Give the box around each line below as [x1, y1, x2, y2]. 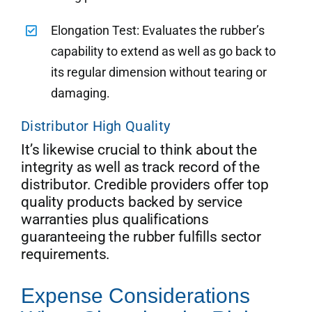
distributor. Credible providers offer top [20, 175, 269, 193]
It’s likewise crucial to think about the [20, 141, 257, 158]
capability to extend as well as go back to [51, 43, 276, 58]
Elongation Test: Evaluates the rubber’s [51, 22, 265, 38]
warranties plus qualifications [20, 210, 210, 228]
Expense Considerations [20, 283, 250, 307]
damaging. [51, 85, 111, 100]
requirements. [20, 245, 111, 263]
